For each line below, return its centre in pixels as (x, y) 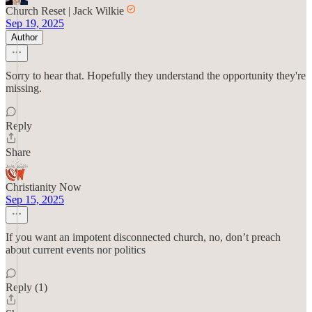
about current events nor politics (76, 250)
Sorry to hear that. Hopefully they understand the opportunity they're (156, 76)
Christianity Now (44, 187)
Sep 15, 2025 (35, 200)
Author (24, 37)
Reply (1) (26, 287)
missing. (24, 88)
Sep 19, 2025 (35, 23)
